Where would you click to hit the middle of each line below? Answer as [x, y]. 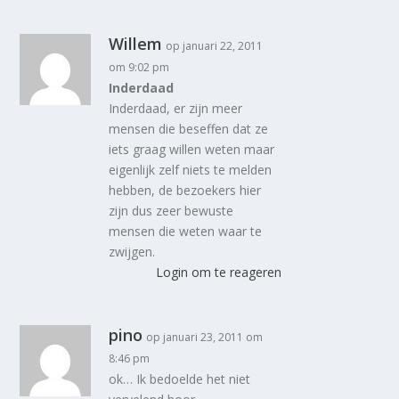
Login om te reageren [218, 272]
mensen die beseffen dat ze [189, 129]
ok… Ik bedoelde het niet [180, 379]
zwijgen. [132, 252]
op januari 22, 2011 [215, 46]
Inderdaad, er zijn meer [176, 108]
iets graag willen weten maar [192, 149]
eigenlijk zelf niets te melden [191, 170]
